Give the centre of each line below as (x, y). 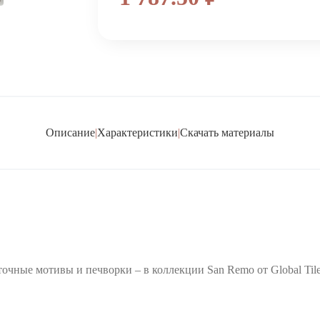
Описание (70, 132)
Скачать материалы (227, 132)
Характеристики (137, 132)
